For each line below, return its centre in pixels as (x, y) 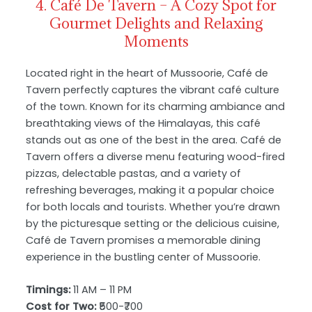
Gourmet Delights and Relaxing (156, 23)
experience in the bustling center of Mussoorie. (143, 257)
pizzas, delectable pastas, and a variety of (134, 173)
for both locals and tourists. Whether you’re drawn (153, 206)
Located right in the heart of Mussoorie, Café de (147, 73)
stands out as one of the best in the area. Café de (154, 140)
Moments (156, 41)
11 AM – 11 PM (101, 290)
